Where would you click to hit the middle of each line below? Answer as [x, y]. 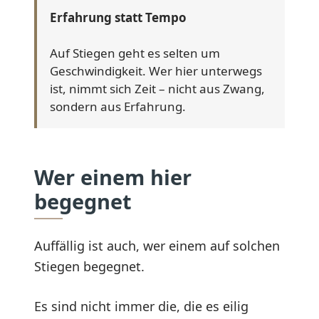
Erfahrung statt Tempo [118, 17]
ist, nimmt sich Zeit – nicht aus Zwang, [157, 88]
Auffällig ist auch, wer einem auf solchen [157, 245]
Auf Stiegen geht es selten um [135, 53]
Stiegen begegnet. [89, 266]
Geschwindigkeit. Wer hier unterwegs [156, 70]
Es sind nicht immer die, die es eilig [141, 306]
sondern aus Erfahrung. [118, 106]
